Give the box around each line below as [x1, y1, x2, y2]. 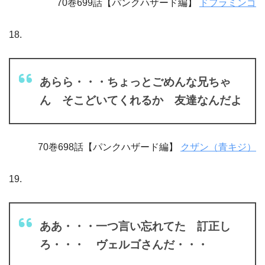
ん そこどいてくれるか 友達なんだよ [40, 93, 242, 106]
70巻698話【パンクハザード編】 [38, 141, 180, 152]
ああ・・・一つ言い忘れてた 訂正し [40, 219, 231, 232]
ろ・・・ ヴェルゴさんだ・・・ [40, 238, 208, 251]
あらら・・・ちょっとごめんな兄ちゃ [40, 75, 231, 88]
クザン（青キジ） [180, 141, 256, 152]
